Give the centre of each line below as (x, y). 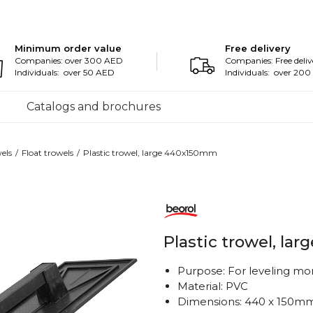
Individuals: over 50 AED (65, 72)
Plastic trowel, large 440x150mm (150, 153)
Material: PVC (213, 286)
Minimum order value (68, 48)
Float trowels (48, 153)
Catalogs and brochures (94, 107)
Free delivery (258, 48)
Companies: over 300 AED (69, 60)
